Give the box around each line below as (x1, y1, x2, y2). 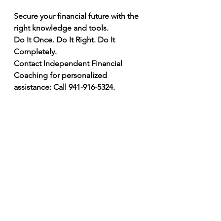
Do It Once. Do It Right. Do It (14, 35, 117, 44)
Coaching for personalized (14, 71, 109, 80)
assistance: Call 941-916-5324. (14, 82, 115, 92)
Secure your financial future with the (14, 11, 141, 21)
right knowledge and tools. (14, 23, 109, 33)
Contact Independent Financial (14, 59, 124, 68)
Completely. (14, 47, 57, 56)
